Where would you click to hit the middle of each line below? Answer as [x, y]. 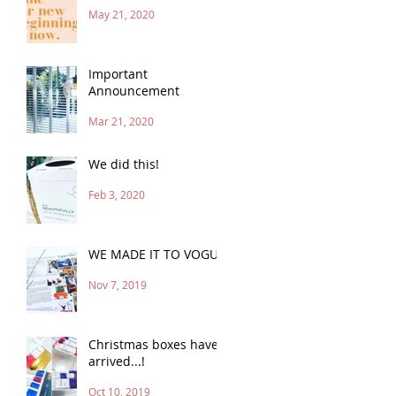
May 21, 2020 [122, 14]
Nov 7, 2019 [118, 284]
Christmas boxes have [153, 344]
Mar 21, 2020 [121, 121]
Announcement [134, 90]
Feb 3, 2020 [117, 194]
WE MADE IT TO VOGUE [157, 254]
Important [118, 73]
